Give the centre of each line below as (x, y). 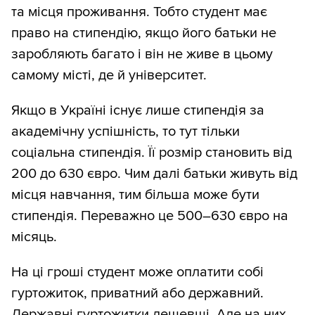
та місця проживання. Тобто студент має (139, 12)
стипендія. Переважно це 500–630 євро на (150, 216)
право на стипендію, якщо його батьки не (144, 33)
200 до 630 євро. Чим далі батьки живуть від (154, 174)
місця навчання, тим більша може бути (135, 195)
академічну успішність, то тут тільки (126, 132)
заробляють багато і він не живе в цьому (142, 54)
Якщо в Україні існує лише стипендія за (138, 111)
